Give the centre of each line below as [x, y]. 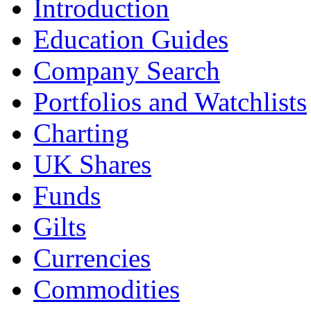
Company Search [127, 71]
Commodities [107, 289]
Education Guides [131, 40]
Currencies [92, 258]
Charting [81, 133]
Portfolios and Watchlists [170, 102]
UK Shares [92, 165]
